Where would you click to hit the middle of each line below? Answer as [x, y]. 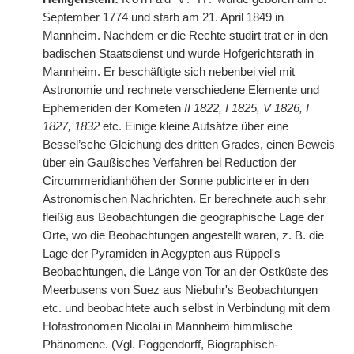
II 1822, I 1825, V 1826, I [247, 108]
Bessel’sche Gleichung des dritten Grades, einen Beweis [189, 145]
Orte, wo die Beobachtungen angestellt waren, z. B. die [183, 235]
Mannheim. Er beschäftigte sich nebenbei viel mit [169, 72]
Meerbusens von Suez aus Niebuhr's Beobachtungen [180, 290]
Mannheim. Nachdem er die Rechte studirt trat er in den [185, 36]
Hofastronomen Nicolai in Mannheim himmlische [168, 326]
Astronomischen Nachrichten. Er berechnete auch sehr [185, 199]
